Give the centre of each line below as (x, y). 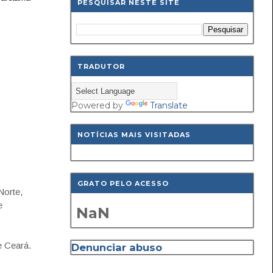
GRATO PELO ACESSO (123, 183)
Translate (169, 105)
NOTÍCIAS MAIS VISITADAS (134, 135)
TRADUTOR (101, 66)
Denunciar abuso (117, 247)
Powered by (98, 105)
